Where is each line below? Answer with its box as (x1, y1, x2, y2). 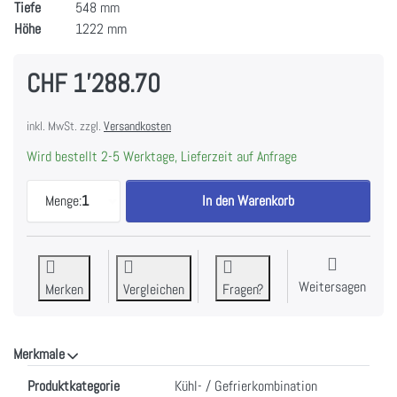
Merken (44, 279, 83, 299)
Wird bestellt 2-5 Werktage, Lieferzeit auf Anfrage (27, 146, 297, 166)
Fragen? (222, 279, 263, 299)
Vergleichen (123, 279, 184, 299)
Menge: (45, 191, 82, 210)
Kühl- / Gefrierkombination (175, 376, 317, 395)
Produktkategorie (27, 376, 120, 395)
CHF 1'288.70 (27, 66, 160, 99)
